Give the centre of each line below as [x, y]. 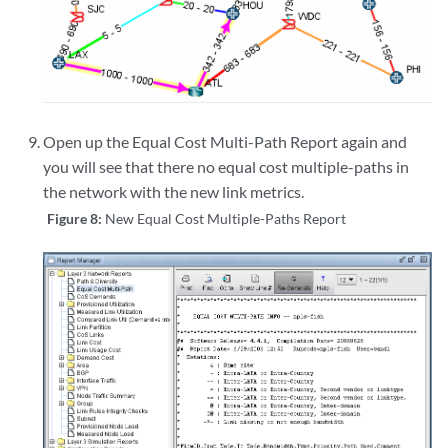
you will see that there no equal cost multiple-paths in [226, 167]
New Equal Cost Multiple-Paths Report [226, 219]
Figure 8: [76, 219]
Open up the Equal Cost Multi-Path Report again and [225, 142]
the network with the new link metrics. [174, 192]
